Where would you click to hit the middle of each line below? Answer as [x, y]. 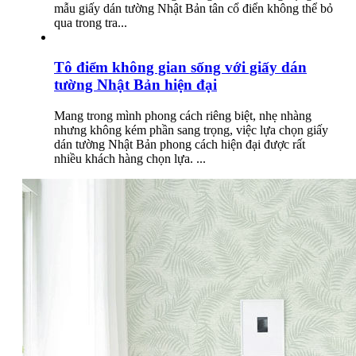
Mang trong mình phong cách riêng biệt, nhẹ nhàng [183, 116]
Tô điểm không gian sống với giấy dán [180, 68]
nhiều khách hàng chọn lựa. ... [130, 159]
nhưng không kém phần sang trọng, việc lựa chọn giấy [191, 130]
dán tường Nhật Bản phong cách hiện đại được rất [180, 145]
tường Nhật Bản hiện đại [135, 85]
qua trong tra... [91, 22]
